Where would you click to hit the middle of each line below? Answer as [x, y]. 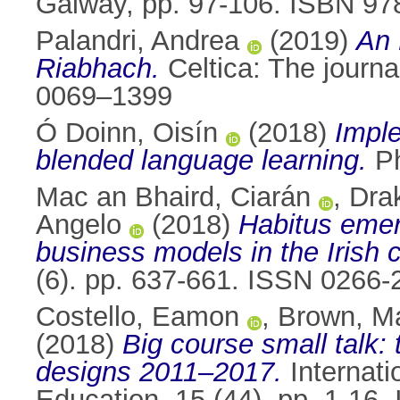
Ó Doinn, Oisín [127, 133]
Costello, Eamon [137, 317]
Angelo [79, 225]
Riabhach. [98, 69]
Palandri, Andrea [137, 41]
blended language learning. [201, 161]
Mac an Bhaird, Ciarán [173, 197]
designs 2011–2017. [159, 372]
